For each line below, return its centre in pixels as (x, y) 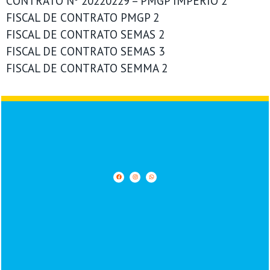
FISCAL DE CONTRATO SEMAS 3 (85, 51)
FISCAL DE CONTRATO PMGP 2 (83, 17)
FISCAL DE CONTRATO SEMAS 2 (85, 34)
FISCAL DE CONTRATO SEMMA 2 (87, 68)
